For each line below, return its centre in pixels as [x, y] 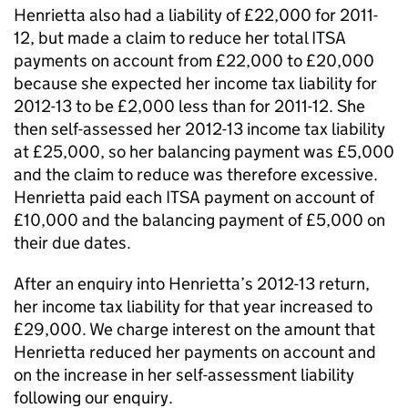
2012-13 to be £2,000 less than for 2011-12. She [189, 106]
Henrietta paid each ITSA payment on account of [194, 197]
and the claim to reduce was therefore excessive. [196, 174]
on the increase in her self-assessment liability [184, 375]
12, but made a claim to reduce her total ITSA [180, 38]
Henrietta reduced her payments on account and [195, 352]
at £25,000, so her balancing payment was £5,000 [204, 152]
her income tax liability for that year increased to [193, 306]
